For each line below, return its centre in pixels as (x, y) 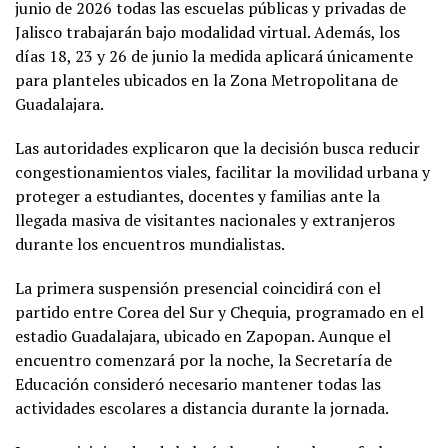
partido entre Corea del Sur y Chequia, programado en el (219, 311)
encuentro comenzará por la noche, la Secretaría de (203, 359)
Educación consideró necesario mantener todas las (198, 383)
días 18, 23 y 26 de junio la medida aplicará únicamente (214, 55)
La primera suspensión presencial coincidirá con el (198, 287)
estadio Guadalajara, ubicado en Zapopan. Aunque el (203, 335)
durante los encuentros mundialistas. (150, 243)
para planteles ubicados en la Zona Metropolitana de (206, 79)
